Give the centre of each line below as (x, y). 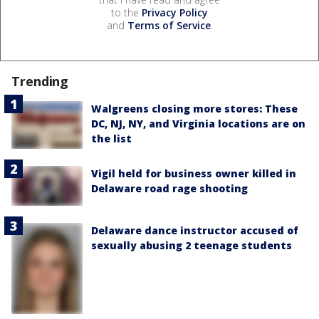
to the (126, 13)
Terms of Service (169, 26)
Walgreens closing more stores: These (194, 109)
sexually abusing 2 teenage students (192, 246)
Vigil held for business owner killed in (194, 174)
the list (111, 139)
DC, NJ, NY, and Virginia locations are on (198, 124)
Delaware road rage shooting (169, 189)
